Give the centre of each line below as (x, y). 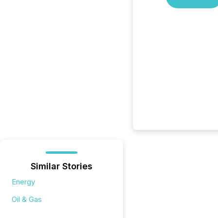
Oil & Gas (27, 199)
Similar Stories (61, 166)
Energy (23, 182)
